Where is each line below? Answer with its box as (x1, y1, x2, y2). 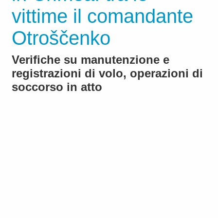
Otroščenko (12, 27, 110, 49)
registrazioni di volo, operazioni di (12, 67, 203, 80)
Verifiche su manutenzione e (12, 53, 169, 67)
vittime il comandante (12, 5, 193, 27)
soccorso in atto (12, 80, 102, 94)
